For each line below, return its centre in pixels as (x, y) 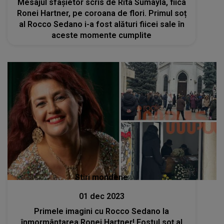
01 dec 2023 (101, 196)
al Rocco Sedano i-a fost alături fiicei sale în (101, 24)
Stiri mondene (102, 177)
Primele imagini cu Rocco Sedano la (102, 211)
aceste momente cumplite (102, 35)
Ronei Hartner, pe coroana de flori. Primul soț (101, 13)
